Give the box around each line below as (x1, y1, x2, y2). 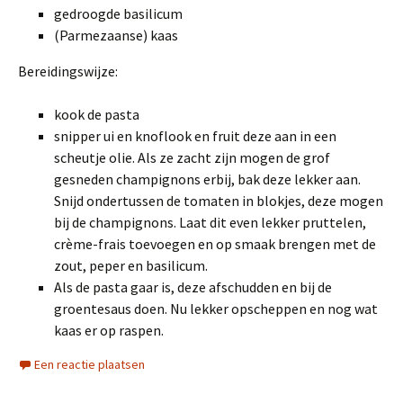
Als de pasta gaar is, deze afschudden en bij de (54, 278, 332, 296)
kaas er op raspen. (54, 321, 164, 339)
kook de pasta (54, 105, 139, 123)
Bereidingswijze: (18, 62, 118, 80)
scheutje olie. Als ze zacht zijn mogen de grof (54, 148, 330, 166)
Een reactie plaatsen (34, 356, 145, 372)
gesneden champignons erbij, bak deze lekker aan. (54, 170, 361, 188)
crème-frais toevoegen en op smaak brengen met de (54, 235, 376, 253)
